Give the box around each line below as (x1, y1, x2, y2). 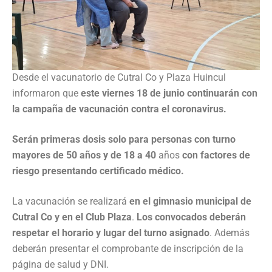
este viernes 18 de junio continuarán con (78, 87, 257, 100)
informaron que (12, 87, 78, 100)
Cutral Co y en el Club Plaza (12, 211, 132, 223)
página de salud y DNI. (12, 259, 109, 271)
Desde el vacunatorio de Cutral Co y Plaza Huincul (12, 72, 226, 84)
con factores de (182, 149, 250, 161)
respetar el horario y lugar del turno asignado (12, 227, 209, 239)
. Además (209, 227, 250, 239)
